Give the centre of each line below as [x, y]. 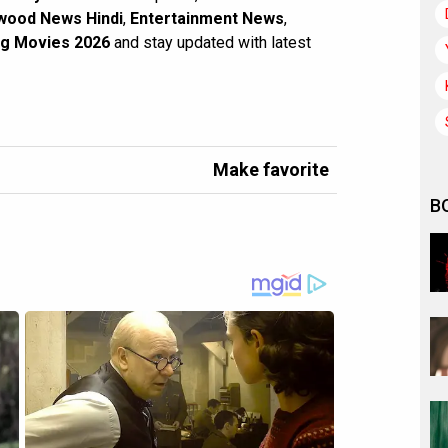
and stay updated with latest [210, 42]
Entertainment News [207, 18]
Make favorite [271, 169]
